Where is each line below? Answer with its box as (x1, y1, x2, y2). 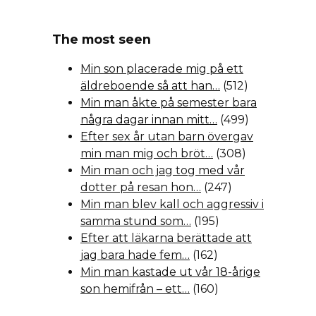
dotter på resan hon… (80, 181, 201, 195)
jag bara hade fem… (80, 248, 190, 262)
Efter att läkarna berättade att (80, 231, 252, 245)
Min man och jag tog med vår (80, 164, 245, 178)
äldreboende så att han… (80, 79, 220, 93)
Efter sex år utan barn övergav (80, 130, 253, 144)
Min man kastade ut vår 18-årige (80, 265, 260, 279)
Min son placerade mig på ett (80, 62, 243, 76)
